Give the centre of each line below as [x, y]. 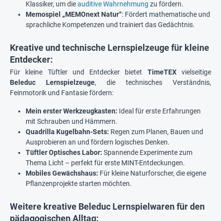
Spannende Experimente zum [147, 153]
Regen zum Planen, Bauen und [156, 132]
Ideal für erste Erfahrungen [159, 111]
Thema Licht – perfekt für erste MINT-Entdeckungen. [105, 163]
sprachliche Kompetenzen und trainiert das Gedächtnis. [110, 25]
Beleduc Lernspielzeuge [52, 83]
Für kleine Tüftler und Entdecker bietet [79, 72]
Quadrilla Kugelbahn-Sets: [67, 132]
